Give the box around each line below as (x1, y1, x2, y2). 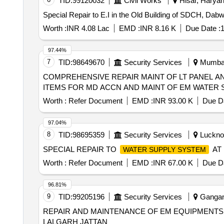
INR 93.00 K (152, 96, 193, 105)
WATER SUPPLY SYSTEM (122, 145, 206, 153)
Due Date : (185, 24, 220, 32)
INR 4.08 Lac (66, 24, 109, 32)
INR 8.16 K (139, 24, 176, 32)
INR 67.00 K (152, 158, 193, 167)
